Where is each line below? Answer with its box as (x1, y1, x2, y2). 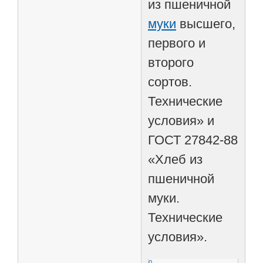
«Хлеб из (148, 151, 203, 167)
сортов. (148, 74, 193, 89)
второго (148, 55, 194, 70)
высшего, (176, 16, 236, 31)
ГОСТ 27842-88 (148, 132, 238, 147)
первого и (148, 35, 206, 50)
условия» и (148, 113, 215, 128)
